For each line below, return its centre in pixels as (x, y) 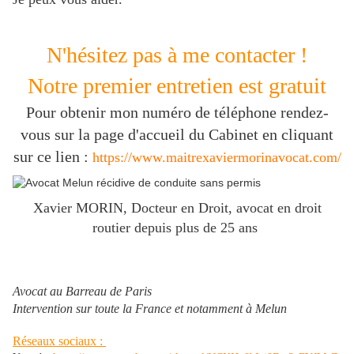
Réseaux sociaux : (59, 341)
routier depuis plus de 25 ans (177, 228)
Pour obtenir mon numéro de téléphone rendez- (177, 113)
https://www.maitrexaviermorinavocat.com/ (217, 158)
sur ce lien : (53, 157)
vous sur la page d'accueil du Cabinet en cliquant (177, 135)
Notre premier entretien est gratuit (177, 86)
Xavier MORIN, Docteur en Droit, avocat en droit (177, 208)
